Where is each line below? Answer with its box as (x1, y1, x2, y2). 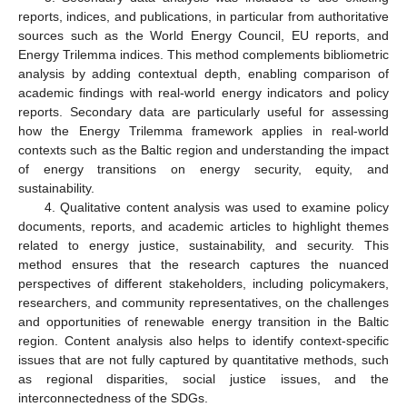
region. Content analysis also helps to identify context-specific (18, 333, 389, 348)
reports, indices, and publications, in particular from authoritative (18, 8, 389, 24)
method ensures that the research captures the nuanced (18, 256, 389, 272)
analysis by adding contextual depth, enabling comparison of (18, 65, 389, 81)
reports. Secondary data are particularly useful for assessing (18, 104, 389, 119)
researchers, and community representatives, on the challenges (18, 294, 389, 310)
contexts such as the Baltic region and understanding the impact (18, 142, 389, 157)
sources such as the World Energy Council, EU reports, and (18, 27, 389, 43)
